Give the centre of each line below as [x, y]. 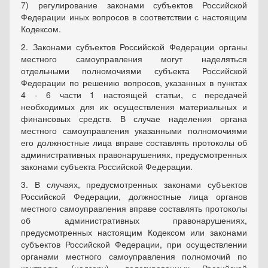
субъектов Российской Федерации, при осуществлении [134, 244]
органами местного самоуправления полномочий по [134, 256]
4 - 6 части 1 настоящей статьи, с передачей [134, 95]
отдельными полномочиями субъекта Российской [134, 71]
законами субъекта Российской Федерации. [107, 167]
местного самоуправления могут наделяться [134, 59]
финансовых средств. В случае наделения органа [134, 119]
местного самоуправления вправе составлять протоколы [134, 208]
